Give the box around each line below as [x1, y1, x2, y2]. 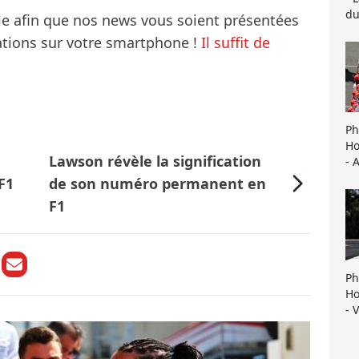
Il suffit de [201, 33, 270, 53]
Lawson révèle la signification [49, 151, 262, 171]
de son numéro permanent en [49, 174, 267, 194]
